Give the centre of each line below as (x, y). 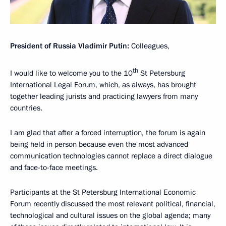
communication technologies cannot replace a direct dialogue (111, 156)
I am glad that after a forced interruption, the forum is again (108, 133)
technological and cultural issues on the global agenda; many (110, 216)
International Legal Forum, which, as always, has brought (103, 85)
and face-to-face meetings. (54, 168)
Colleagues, (149, 46)
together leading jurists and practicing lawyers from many (104, 97)
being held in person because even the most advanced (99, 145)
